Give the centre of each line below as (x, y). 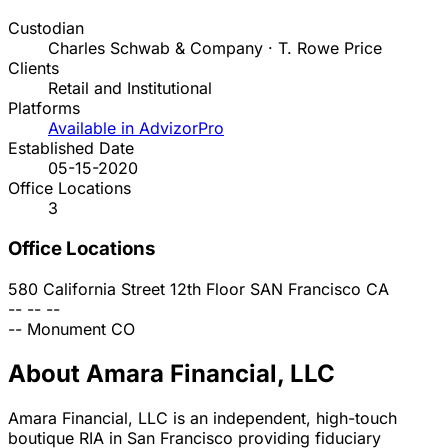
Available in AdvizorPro (136, 128)
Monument (66, 328)
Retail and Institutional (130, 88)
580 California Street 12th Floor (129, 288)
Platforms (44, 108)
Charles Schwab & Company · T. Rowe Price (215, 48)
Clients (33, 68)
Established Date (71, 148)
